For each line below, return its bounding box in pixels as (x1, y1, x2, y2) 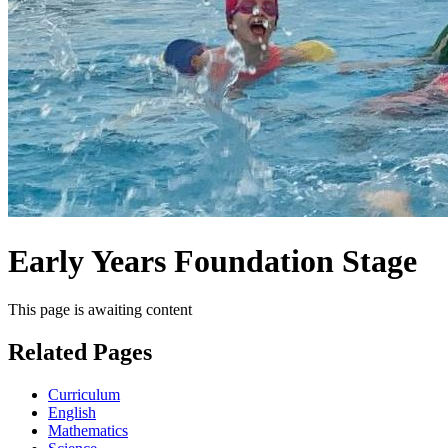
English (48, 403, 96, 421)
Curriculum (48, 385, 120, 403)
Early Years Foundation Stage (8, 242, 417, 279)
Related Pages (8, 338, 152, 365)
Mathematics (48, 421, 128, 439)
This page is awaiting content (8, 301, 192, 319)
